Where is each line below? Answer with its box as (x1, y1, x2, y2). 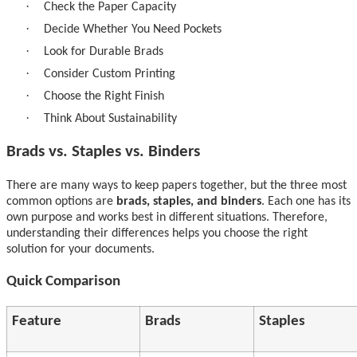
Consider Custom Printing (44, 67, 175, 80)
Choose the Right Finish (44, 89, 164, 103)
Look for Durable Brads (44, 45, 163, 58)
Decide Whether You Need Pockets (44, 22, 222, 36)
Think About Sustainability (44, 112, 177, 125)
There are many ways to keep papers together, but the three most (6, 178, 347, 192)
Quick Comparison (6, 273, 120, 289)
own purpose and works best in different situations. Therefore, (6, 210, 328, 224)
